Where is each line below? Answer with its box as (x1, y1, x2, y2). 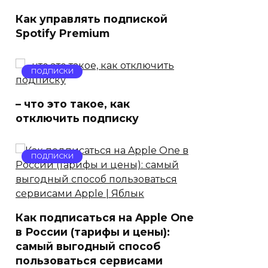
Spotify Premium (16, 27, 109, 39)
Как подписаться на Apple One (16, 211, 194, 224)
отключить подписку (16, 112, 139, 124)
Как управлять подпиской (16, 13, 167, 25)
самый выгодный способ (16, 240, 160, 252)
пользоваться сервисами (16, 254, 163, 267)
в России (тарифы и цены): (16, 226, 170, 238)
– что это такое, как (16, 98, 130, 110)
